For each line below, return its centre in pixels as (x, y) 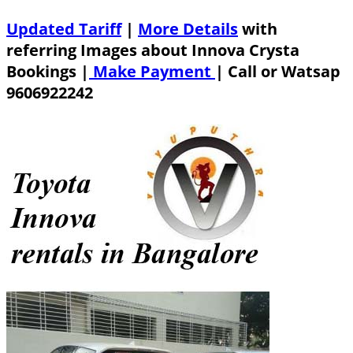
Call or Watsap (284, 72)
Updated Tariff (64, 29)
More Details (188, 29)
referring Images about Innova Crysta (153, 50)
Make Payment (152, 72)
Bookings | (48, 72)
